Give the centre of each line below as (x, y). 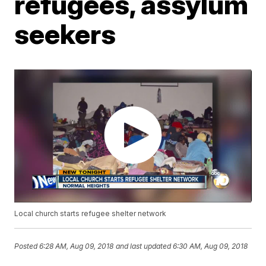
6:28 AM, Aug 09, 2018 (77, 246)
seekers (65, 34)
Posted (27, 246)
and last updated (144, 246)
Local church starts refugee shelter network (91, 214)
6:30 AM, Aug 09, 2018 (210, 246)
